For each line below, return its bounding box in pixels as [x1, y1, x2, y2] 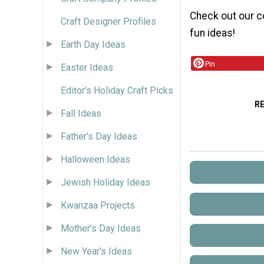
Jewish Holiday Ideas [61, 176, 150, 188]
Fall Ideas [61, 107, 101, 119]
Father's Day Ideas [61, 130, 137, 142]
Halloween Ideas [61, 153, 130, 165]
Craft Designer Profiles [61, 15, 156, 27]
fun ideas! [190, 27, 235, 39]
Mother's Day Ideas [61, 222, 141, 234]
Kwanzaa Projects [61, 199, 135, 211]
